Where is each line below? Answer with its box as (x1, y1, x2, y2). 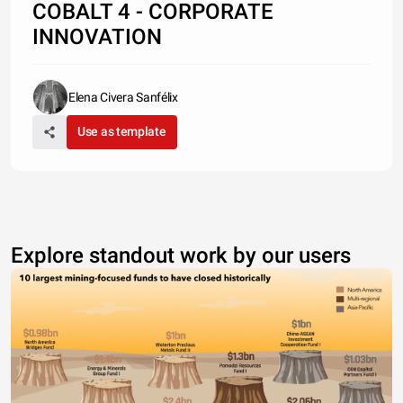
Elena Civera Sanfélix (68, 89, 178, 104)
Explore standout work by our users (11, 242, 351, 268)
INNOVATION (32, 23, 162, 49)
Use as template (77, 123, 166, 139)
